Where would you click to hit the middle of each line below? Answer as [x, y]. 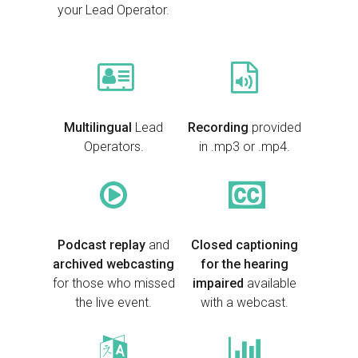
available [270, 284]
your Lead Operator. [114, 10]
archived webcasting [114, 265]
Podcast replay [102, 245]
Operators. [113, 147]
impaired [218, 284]
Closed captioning [244, 245]
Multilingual [100, 128]
